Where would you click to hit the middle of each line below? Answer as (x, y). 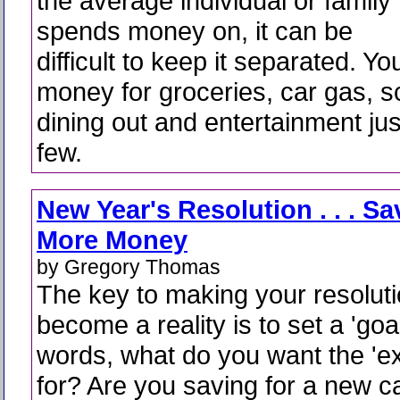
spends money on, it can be (195, 31)
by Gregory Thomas (129, 267)
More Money (112, 240)
